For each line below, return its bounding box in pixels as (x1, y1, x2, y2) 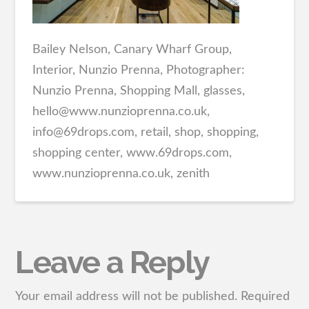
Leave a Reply (15, 243, 210, 281)
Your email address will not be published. (15, 290, 238, 303)
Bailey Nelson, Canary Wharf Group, (32, 43, 232, 57)
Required (241, 290, 290, 303)
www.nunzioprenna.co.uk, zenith (32, 168, 210, 181)
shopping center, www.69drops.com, (32, 147, 232, 160)
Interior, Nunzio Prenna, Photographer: (32, 64, 246, 77)
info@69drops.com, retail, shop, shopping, (32, 126, 259, 139)
